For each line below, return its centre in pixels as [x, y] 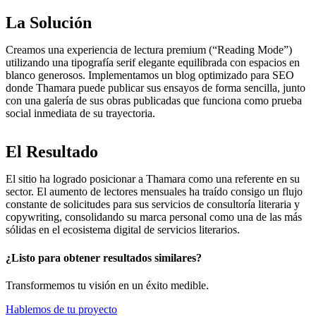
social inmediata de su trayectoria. [80, 114]
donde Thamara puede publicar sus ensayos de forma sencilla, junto [156, 88]
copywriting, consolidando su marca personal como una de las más [154, 217]
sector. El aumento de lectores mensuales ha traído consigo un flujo [154, 192]
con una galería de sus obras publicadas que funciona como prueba [154, 101]
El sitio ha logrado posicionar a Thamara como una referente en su [153, 179]
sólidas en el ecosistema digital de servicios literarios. [123, 230]
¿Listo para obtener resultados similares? [104, 257]
